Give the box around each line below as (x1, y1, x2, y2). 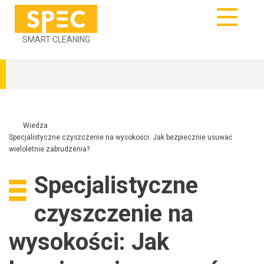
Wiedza (23, 121, 48, 130)
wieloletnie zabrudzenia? (9, 144, 90, 153)
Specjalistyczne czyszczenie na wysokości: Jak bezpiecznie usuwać (9, 133, 232, 141)
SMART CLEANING (22, 34, 90, 44)
